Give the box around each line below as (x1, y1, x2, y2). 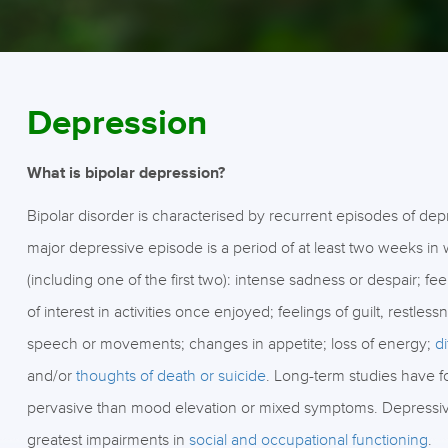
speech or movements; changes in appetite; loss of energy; (26, 334, 435, 354)
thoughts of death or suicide (75, 366, 266, 386)
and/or (26, 366, 76, 386)
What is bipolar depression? (26, 163, 225, 184)
